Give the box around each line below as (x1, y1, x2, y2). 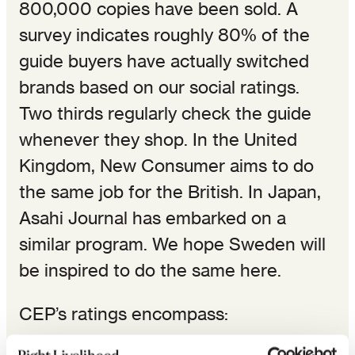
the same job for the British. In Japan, (19, 181, 321, 202)
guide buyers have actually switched (19, 50, 309, 71)
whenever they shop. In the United (19, 128, 297, 150)
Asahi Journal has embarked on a (19, 207, 286, 228)
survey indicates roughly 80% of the (19, 24, 310, 45)
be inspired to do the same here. (19, 259, 281, 281)
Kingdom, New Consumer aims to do (19, 155, 314, 176)
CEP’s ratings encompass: (19, 303, 228, 324)
